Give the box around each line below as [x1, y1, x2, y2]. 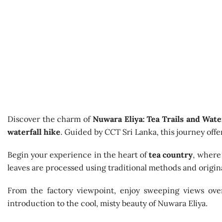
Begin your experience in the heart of [7, 150, 149, 160]
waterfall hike [7, 127, 60, 137]
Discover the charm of [7, 114, 93, 124]
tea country [149, 150, 193, 160]
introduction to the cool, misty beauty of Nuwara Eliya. [7, 198, 208, 208]
